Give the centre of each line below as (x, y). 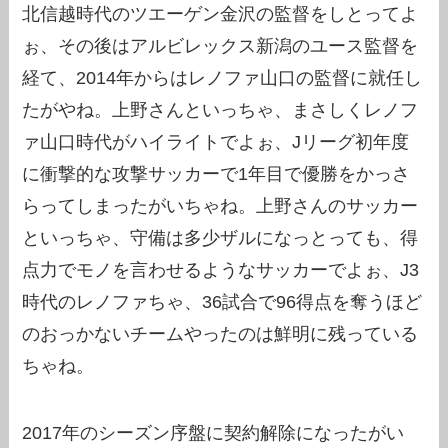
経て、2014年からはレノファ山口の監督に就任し (222, 77)
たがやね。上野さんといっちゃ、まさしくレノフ (220, 109)
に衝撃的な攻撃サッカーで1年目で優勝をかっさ (216, 173)
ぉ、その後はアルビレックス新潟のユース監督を (220, 45)
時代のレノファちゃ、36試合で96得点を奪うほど (222, 301)
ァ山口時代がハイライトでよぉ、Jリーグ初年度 (216, 141)
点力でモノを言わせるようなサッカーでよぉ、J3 (221, 269)
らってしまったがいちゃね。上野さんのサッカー (220, 205)
